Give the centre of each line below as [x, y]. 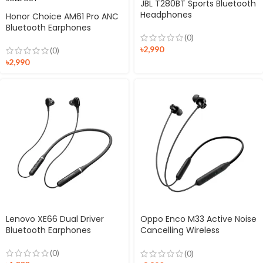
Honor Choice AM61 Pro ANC [62, 16]
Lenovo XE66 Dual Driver [55, 219]
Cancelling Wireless [180, 230]
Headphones [166, 14]
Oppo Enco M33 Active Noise [198, 219]
